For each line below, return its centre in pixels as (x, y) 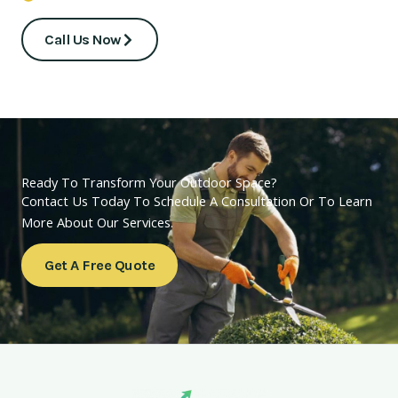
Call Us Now (83, 40)
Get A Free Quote (99, 266)
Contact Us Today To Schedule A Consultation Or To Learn (197, 201)
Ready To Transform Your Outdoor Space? (149, 183)
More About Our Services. (97, 223)
